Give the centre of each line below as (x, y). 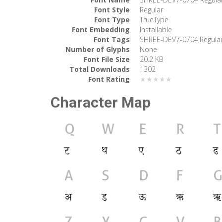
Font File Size (107, 59)
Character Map (101, 102)
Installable (156, 29)
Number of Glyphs (98, 49)
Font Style (112, 9)
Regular (151, 9)
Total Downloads (100, 69)
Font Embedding (101, 29)
